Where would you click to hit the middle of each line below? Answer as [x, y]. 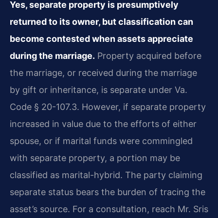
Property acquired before [148, 55]
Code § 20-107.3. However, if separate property [108, 107]
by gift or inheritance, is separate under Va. [99, 90]
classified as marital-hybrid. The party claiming [106, 175]
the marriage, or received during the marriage [103, 73]
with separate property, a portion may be [95, 158]
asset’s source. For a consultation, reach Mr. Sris [109, 209]
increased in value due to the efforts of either [103, 124]
